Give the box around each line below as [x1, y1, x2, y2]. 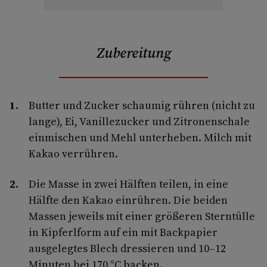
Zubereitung [96, 42, 171, 63]
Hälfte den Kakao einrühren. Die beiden [29, 192, 228, 207]
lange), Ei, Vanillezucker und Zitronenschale [29, 113, 250, 129]
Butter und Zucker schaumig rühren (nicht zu [29, 97, 255, 113]
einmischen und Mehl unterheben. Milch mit [29, 129, 252, 145]
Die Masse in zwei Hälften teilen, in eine [29, 176, 228, 191]
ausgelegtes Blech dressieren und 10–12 [29, 240, 226, 256]
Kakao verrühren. [29, 145, 118, 161]
